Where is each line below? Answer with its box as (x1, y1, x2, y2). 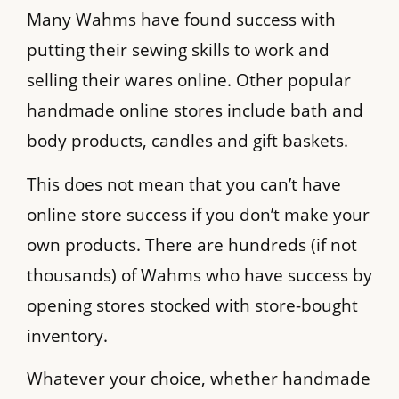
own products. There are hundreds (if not (27, 232, 357, 256)
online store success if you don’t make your (27, 202, 370, 226)
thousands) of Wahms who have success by (27, 263, 372, 287)
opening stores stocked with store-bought (27, 293, 358, 317)
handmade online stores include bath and (27, 99, 363, 123)
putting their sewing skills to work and (27, 38, 330, 62)
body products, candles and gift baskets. (27, 129, 348, 153)
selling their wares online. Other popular (27, 69, 351, 93)
